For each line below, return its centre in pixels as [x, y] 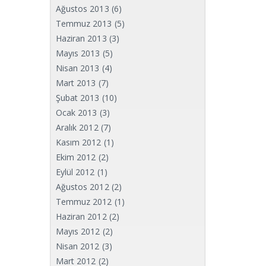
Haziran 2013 [81, 38]
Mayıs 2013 [78, 53]
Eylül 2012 [75, 172]
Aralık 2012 [77, 127]
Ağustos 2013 [82, 9]
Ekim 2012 [76, 157]
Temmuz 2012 [84, 202]
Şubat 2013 [77, 98]
